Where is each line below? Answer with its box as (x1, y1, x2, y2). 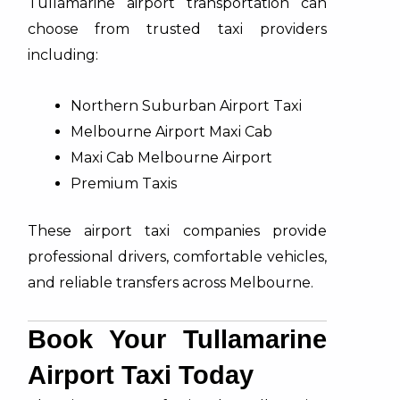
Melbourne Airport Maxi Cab (70, 122, 272, 140)
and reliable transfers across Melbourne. (27, 273, 313, 291)
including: (27, 46, 98, 63)
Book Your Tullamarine (27, 324, 327, 354)
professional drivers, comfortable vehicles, (27, 247, 327, 265)
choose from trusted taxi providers (27, 20, 327, 37)
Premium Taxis (70, 174, 177, 192)
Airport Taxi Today (27, 360, 254, 389)
